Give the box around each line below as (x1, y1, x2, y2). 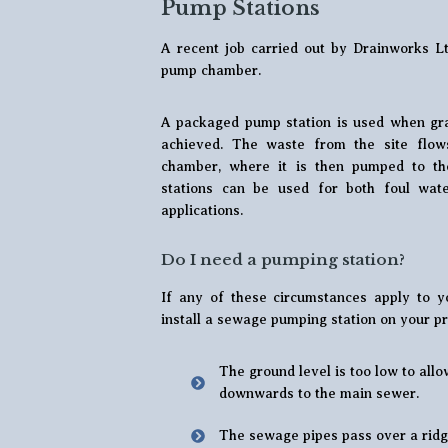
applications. (161, 202, 243, 218)
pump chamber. (161, 62, 261, 78)
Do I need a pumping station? (161, 249, 405, 269)
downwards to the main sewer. (218, 385, 419, 401)
